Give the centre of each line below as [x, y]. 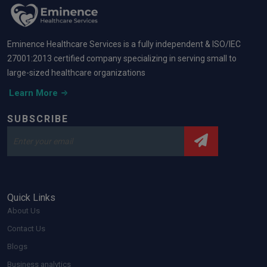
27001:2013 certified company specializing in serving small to [122, 59]
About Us [24, 211]
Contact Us [26, 229]
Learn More [33, 93]
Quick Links [31, 198]
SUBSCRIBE [38, 119]
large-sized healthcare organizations [76, 73]
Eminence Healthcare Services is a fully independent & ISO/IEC [124, 44]
